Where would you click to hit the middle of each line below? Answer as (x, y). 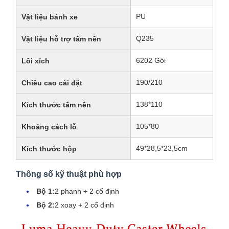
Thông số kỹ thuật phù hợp (69, 174)
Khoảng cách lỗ (49, 127)
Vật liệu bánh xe (50, 17)
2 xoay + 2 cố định (84, 205)
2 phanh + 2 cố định (87, 191)
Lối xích (36, 61)
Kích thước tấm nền (56, 105)
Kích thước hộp (49, 149)
